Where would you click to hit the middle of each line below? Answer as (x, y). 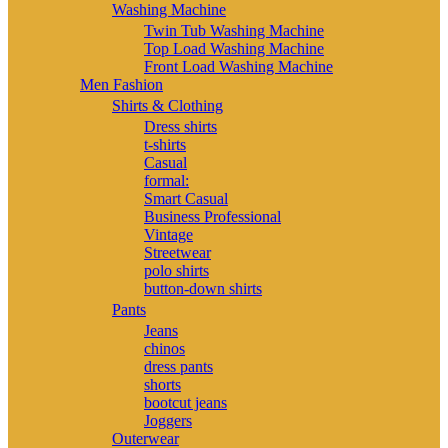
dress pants (178, 366)
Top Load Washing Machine (234, 48)
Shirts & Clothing (167, 105)
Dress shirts (180, 126)
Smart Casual (186, 198)
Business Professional (212, 216)
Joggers (168, 420)
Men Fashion (121, 84)
